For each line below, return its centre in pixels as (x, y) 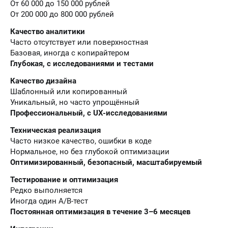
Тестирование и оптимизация (64, 180)
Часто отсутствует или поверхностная (79, 42)
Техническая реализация (55, 130)
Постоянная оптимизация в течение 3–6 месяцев (100, 212)
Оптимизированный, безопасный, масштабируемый (106, 162)
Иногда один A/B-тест (49, 201)
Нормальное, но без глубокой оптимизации (90, 152)
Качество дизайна (43, 81)
